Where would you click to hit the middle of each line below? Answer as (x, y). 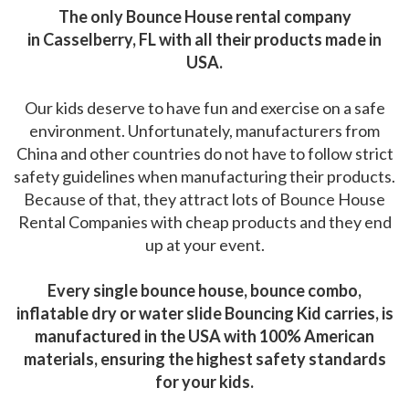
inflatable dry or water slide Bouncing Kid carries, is (204, 313)
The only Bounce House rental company (204, 16)
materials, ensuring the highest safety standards (204, 358)
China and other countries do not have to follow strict (204, 153)
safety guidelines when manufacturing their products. (204, 176)
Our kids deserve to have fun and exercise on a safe (204, 107)
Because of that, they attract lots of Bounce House (204, 199)
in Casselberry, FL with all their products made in (204, 39)
